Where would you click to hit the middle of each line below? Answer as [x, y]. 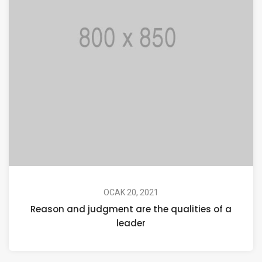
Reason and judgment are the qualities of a [131, 209]
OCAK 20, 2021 [131, 193]
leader [131, 223]
